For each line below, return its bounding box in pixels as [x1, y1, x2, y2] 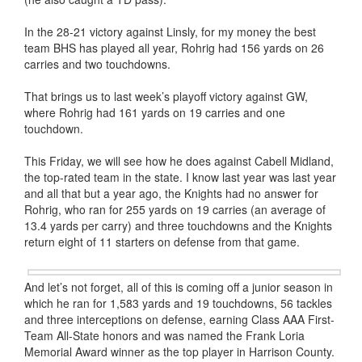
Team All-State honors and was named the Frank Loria [24, 327, 305, 343]
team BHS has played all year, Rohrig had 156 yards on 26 [24, 40, 324, 56]
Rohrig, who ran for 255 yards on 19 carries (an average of [24, 201, 326, 217]
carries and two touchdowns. [24, 56, 170, 72]
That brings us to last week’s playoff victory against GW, [24, 88, 308, 104]
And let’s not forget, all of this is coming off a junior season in [24, 279, 333, 295]
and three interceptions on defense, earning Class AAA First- [24, 311, 335, 327]
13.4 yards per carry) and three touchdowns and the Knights [24, 217, 332, 234]
